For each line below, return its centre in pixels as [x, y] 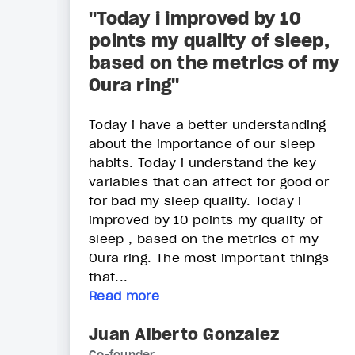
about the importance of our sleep [202, 144]
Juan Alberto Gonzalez [184, 335]
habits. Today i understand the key [202, 163]
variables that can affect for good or [209, 182]
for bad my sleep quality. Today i [195, 201]
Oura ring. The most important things [209, 258]
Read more [124, 296]
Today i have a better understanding [208, 125]
